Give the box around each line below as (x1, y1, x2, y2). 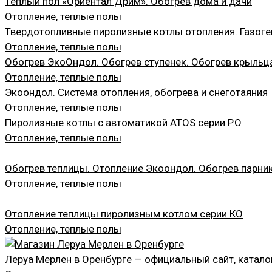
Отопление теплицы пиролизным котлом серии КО (5, 207, 243, 220)
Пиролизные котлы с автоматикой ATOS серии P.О (5, 116, 242, 129)
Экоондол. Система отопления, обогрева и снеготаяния (5, 86, 268, 98)
